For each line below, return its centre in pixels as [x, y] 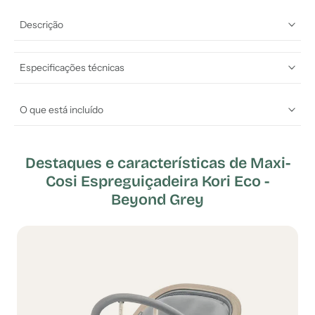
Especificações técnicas [72, 67]
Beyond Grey [157, 199]
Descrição [41, 24]
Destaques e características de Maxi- [157, 163]
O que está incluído [62, 109]
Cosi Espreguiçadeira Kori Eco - [157, 181]
